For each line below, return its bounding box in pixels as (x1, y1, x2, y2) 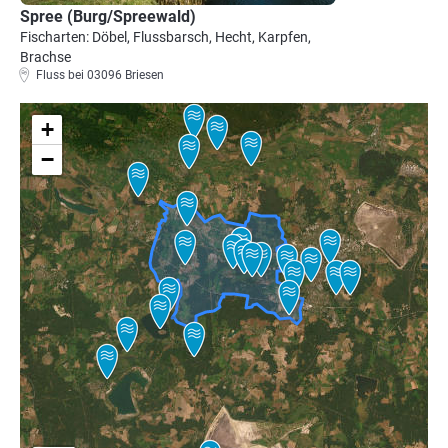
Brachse (20, 49, 71, 65)
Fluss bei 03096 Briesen (36, 68, 164, 82)
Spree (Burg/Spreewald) (20, 7, 196, 26)
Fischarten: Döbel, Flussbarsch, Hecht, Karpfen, (20, 29, 311, 45)
